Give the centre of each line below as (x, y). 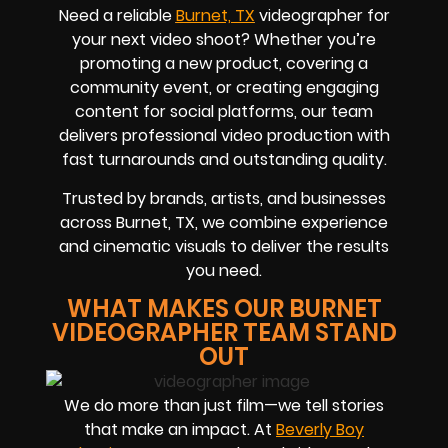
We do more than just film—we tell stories (224, 405)
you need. (224, 270)
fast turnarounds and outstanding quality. (224, 160)
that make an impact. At (180, 429)
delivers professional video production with (224, 136)
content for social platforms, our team (224, 112)
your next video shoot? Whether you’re (224, 40)
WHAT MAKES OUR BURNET (224, 308)
